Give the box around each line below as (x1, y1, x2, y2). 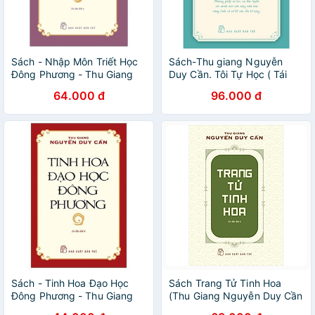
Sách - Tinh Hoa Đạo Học (11, 277, 129, 289)
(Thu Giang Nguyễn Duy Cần (169, 290, 303, 302)
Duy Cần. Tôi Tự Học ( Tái (169, 68, 288, 80)
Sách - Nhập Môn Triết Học (11, 56, 139, 67)
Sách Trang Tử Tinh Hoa (169, 277, 282, 289)
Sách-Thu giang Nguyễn (169, 56, 283, 67)
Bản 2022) (169, 81, 217, 93)
